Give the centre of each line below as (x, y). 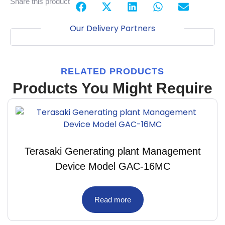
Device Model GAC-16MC (113, 166)
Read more (113, 199)
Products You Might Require (113, 88)
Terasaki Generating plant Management (113, 151)
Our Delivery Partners (113, 28)
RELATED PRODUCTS (113, 71)
